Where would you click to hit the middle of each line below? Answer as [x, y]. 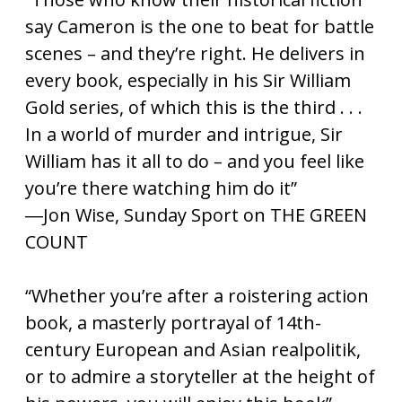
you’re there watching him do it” [161, 188]
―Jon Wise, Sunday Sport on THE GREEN [196, 215]
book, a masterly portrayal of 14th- [173, 323]
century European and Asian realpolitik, [193, 350]
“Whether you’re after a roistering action [197, 296]
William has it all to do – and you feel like [195, 161]
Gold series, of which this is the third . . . [194, 107]
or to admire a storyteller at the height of [200, 376]
